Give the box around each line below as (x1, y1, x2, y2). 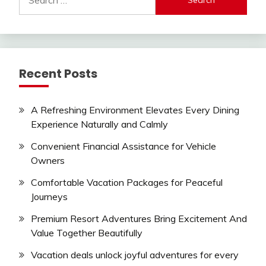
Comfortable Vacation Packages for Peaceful (31, 176, 223, 189)
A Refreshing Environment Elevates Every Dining (31, 104, 239, 116)
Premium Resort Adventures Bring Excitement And (31, 212, 247, 224)
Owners (31, 154, 65, 167)
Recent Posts (19, 65, 97, 83)
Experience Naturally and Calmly (31, 118, 168, 131)
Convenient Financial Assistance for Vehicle (31, 140, 216, 153)
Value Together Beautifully (31, 226, 142, 239)
